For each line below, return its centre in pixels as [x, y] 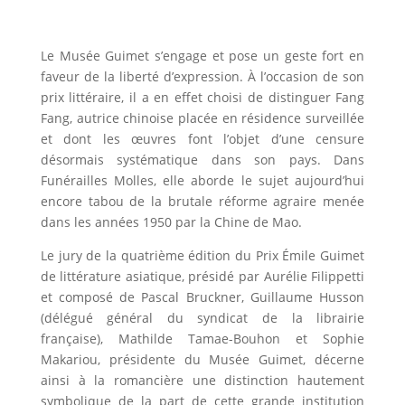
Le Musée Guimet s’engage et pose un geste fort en [202, 55]
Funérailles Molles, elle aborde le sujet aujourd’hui [202, 180]
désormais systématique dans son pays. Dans [202, 159]
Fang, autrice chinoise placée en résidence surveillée [202, 118]
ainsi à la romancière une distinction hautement [202, 380]
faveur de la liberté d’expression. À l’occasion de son [202, 76]
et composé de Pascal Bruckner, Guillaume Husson [202, 297]
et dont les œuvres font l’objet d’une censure [202, 138]
